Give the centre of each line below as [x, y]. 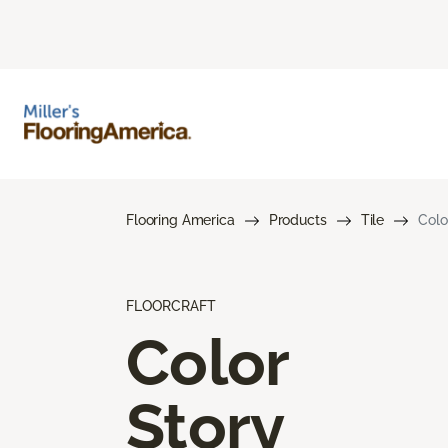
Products [297, 219]
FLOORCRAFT [171, 305]
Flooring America [180, 219]
